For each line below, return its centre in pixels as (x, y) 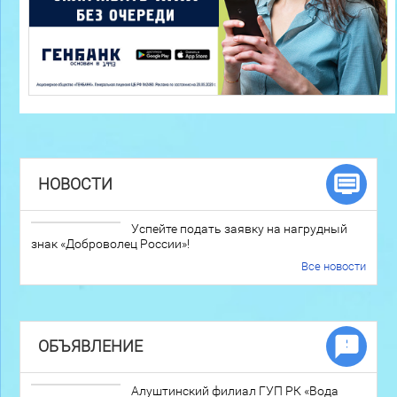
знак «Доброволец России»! (110, 243)
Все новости (334, 266)
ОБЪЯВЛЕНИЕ (90, 347)
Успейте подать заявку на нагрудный (239, 228)
